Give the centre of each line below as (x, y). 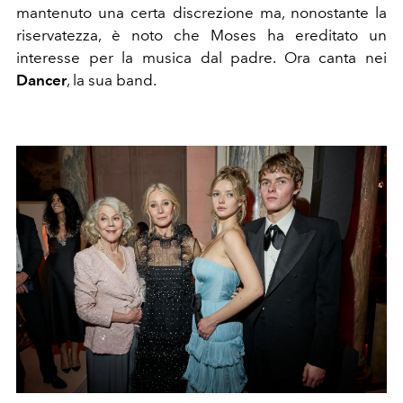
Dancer (41, 80)
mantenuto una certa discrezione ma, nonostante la (201, 12)
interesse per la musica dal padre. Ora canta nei (201, 57)
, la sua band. (112, 80)
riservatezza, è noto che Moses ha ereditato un (201, 35)
